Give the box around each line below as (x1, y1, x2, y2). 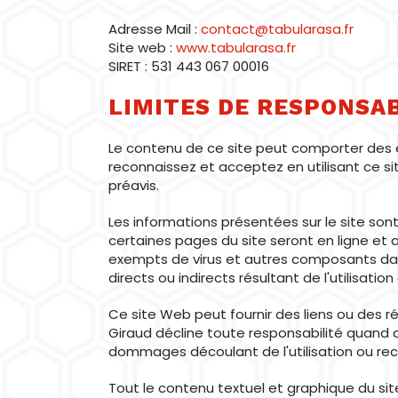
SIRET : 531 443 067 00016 (108, 57, 269, 76)
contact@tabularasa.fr (201, 20, 354, 38)
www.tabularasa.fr (176, 38, 296, 57)
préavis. (108, 176, 159, 195)
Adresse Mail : (108, 20, 201, 38)
